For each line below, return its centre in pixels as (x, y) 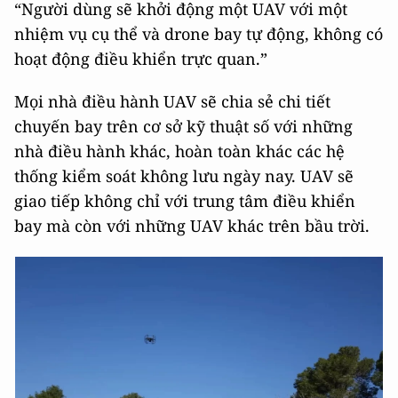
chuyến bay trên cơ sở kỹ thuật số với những (183, 126)
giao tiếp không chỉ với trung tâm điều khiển (185, 201)
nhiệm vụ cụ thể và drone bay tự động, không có (199, 34)
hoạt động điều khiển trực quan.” (141, 59)
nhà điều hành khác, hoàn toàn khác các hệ (179, 151)
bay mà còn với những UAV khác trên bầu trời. (192, 226)
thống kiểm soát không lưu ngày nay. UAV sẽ (184, 176)
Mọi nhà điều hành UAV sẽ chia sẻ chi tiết (172, 101)
